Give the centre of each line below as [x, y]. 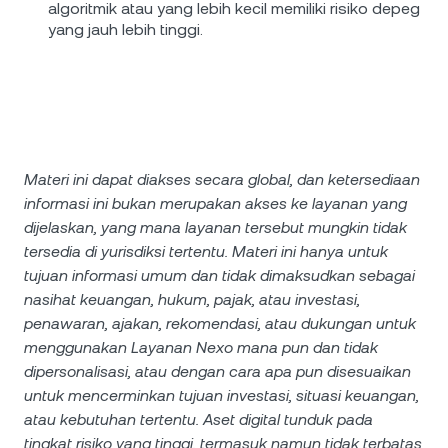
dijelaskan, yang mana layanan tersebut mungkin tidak [215, 227]
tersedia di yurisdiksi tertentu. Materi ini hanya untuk [206, 251]
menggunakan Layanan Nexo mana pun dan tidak [201, 347]
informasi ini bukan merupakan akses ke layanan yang [215, 203]
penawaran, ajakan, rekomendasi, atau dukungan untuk [220, 323]
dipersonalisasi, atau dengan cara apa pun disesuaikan [217, 371]
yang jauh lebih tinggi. [125, 29]
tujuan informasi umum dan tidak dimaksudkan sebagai [219, 275]
